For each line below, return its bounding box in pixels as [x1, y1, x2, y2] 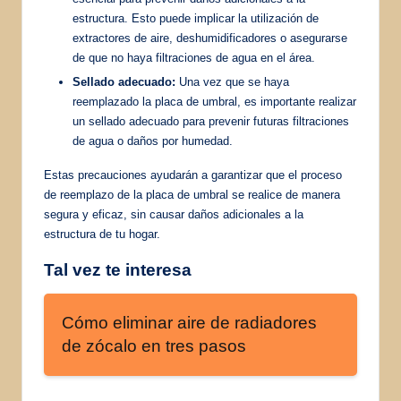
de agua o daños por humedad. [73, 134, 233, 149]
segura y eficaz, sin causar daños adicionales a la [44, 208, 303, 222]
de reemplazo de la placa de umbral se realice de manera [44, 188, 340, 202]
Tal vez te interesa [44, 260, 192, 280]
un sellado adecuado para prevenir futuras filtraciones [73, 115, 349, 129]
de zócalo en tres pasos [62, 337, 246, 356]
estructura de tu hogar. [44, 227, 160, 242]
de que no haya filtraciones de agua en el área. [73, 51, 315, 65]
